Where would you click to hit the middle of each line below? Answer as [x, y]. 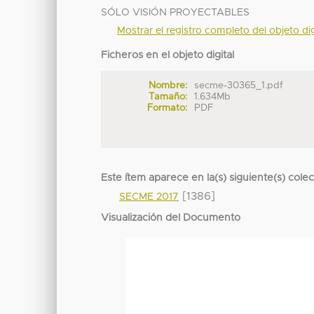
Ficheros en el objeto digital [168, 56]
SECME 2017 [149, 197]
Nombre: [168, 86]
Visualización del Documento [171, 218]
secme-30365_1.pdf [239, 86]
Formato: [167, 108]
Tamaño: [168, 97]
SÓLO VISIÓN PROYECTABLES [176, 13]
